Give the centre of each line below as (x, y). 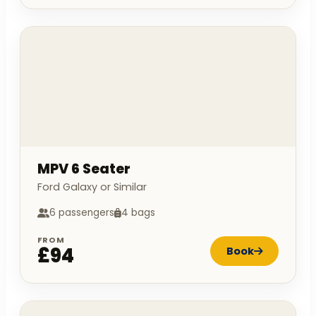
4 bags (138, 213)
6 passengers (82, 213)
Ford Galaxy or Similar (92, 187)
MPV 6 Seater (84, 169)
